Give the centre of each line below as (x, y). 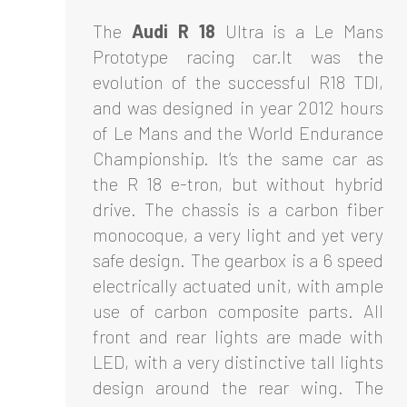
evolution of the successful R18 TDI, (238, 81)
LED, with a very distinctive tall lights (238, 361)
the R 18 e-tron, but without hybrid (238, 183)
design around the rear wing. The (238, 387)
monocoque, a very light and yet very (238, 234)
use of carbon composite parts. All (238, 310)
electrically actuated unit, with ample (238, 285)
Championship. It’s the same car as (238, 158)
